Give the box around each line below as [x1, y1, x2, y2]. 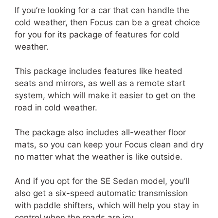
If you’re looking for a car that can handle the [15, 5, 189, 15]
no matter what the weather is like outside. [15, 151, 182, 162]
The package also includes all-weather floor [15, 127, 186, 137]
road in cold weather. [15, 103, 97, 112]
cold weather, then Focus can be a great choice [15, 17, 200, 27]
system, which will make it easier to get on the [15, 91, 196, 100]
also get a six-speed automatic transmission [15, 188, 188, 198]
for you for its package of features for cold [15, 29, 180, 39]
